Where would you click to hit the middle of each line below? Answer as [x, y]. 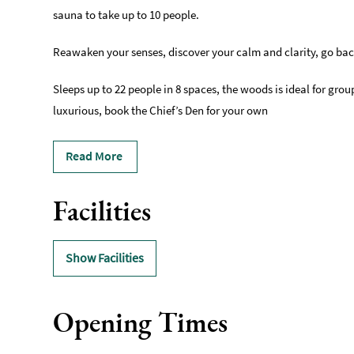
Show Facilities [105, 258]
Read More [94, 156]
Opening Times [141, 322]
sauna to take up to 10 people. [126, 15]
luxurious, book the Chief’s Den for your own [161, 111]
